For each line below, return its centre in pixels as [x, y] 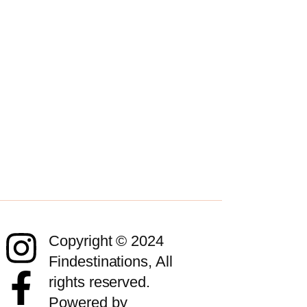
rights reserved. [99, 282]
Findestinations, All [111, 262]
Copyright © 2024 [106, 241]
